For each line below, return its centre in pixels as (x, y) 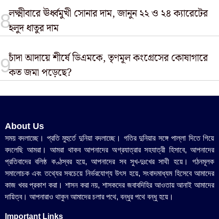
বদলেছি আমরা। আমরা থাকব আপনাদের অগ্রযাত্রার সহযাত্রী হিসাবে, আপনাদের (109, 150)
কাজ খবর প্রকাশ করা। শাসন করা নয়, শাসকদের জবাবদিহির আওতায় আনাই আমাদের (109, 185)
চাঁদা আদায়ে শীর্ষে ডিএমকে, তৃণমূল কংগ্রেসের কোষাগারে (108, 58)
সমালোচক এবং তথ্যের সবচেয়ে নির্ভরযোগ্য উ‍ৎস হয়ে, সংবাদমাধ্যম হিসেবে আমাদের (109, 173)
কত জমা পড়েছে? (40, 73)
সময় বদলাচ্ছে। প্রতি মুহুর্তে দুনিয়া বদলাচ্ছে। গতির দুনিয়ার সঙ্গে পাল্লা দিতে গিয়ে (109, 138)
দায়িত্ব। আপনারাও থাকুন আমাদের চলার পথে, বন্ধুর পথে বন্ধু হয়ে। (89, 197)
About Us (24, 126)
